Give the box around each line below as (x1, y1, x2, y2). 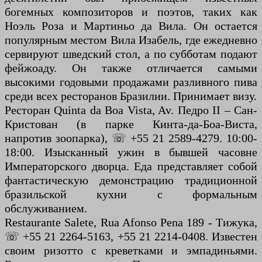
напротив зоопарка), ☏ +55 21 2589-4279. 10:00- (5, 132, 257, 145)
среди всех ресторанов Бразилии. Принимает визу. (5, 89, 257, 103)
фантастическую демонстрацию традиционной (5, 174, 257, 187)
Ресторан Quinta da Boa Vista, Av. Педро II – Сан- (5, 104, 257, 117)
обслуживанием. (5, 202, 87, 215)
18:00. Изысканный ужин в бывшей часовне (5, 146, 257, 159)
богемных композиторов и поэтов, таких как (5, 5, 257, 19)
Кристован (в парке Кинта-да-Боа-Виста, (5, 118, 257, 131)
